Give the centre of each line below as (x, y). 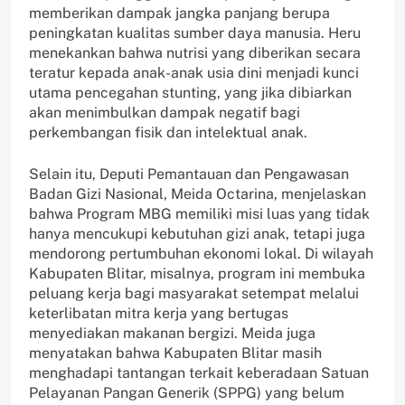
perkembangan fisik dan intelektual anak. (168, 133)
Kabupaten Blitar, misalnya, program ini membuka (197, 274)
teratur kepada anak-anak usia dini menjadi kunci (194, 73)
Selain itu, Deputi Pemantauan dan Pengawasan (189, 174)
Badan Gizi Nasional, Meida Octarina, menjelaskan (198, 194)
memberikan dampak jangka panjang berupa (179, 14)
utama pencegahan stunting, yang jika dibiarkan (190, 93)
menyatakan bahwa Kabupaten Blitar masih (175, 353)
